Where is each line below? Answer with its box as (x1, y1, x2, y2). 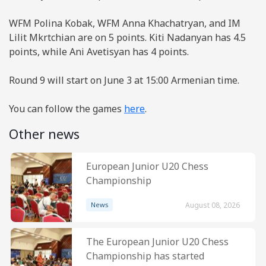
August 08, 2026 (185, 199, 240, 210)
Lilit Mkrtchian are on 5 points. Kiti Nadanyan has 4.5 (9, 30, 246, 44)
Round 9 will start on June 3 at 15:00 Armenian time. (9, 73, 239, 87)
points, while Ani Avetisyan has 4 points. (9, 45, 189, 58)
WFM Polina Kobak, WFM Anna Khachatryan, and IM (9, 16, 240, 30)
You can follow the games (9, 102, 124, 115)
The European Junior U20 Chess (86, 235, 229, 248)
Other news (9, 125, 80, 142)
